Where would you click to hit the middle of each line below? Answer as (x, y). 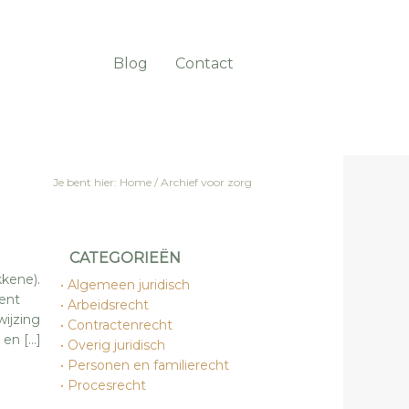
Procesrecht (107, 385)
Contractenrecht (120, 325)
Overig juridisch (116, 345)
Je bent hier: (86, 182)
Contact (204, 63)
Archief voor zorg (205, 182)
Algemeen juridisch (129, 285)
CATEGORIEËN (125, 258)
